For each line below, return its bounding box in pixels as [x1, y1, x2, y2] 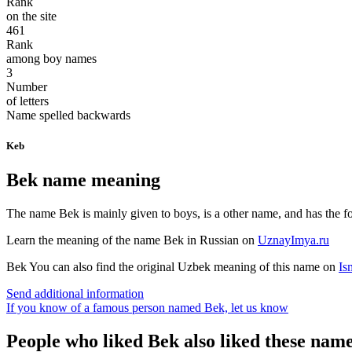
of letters [6, 93, 49, 108]
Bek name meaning [6, 170, 160, 191]
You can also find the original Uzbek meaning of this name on [27, 260, 339, 274]
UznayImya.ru [258, 233, 329, 247]
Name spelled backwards [6, 108, 130, 122]
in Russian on [184, 233, 258, 247]
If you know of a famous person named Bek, [6, 301, 231, 315]
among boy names [6, 51, 97, 65]
